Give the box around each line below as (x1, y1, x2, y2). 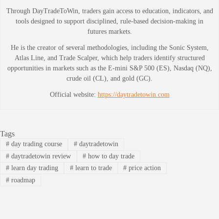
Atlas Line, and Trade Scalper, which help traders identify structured (14, 54, 205, 62)
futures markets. (87, 28, 132, 36)
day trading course (9, 140, 62, 148)
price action (127, 164, 161, 172)
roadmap (9, 176, 35, 184)
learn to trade (73, 164, 112, 172)
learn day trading (9, 164, 58, 172)
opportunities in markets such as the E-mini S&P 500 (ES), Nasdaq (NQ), (7, 65, 212, 72)
